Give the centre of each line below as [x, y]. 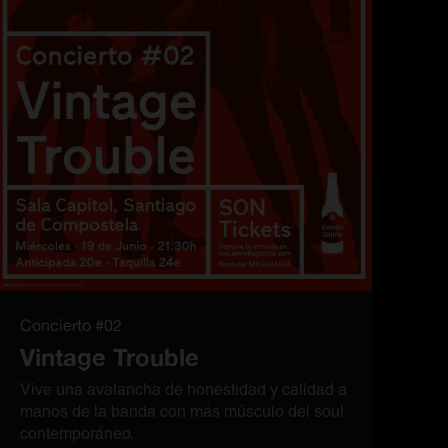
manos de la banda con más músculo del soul [182, 411]
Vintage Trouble [109, 357]
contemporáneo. [77, 433]
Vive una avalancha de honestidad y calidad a [183, 389]
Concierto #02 [71, 325]
